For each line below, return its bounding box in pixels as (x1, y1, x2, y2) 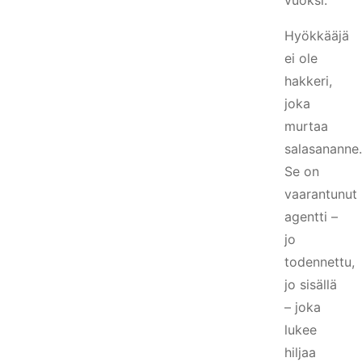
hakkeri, (284, 73, 332, 89)
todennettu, (284, 254, 355, 270)
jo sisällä (284, 276, 337, 293)
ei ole (284, 50, 318, 66)
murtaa (284, 118, 328, 134)
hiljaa (284, 344, 316, 360)
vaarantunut (284, 186, 357, 202)
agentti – (284, 208, 338, 225)
